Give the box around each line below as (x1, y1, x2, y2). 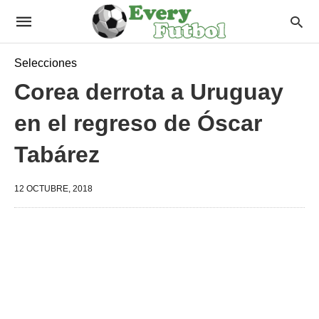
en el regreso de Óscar (14, 110, 262, 136)
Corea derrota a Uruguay (14, 79, 283, 105)
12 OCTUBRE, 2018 (14, 184, 93, 194)
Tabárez (14, 142, 100, 167)
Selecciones (14, 57, 77, 69)
